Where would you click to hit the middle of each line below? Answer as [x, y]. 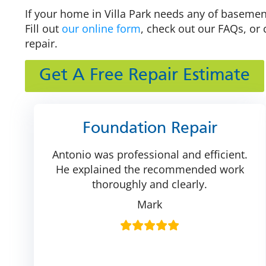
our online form [101, 29]
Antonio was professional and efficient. [150, 154]
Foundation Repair [150, 129]
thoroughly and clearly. [150, 184]
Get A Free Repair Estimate [145, 75]
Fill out [43, 29]
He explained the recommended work [150, 169]
